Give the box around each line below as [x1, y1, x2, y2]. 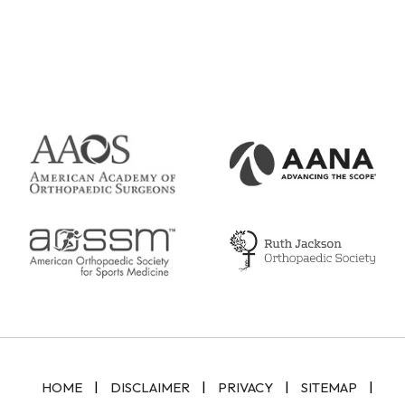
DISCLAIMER [109, 379, 190, 397]
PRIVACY [217, 379, 273, 397]
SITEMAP [300, 379, 357, 397]
